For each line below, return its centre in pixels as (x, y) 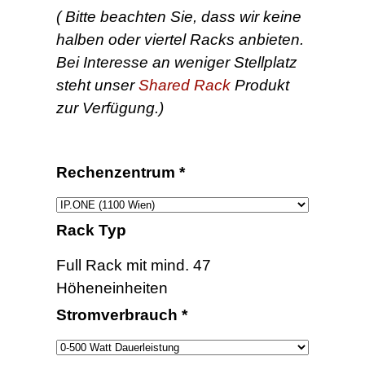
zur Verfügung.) (110, 108)
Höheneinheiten (112, 288)
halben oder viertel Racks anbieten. (180, 39)
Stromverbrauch (119, 314)
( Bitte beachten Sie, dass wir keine (179, 16)
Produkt (260, 85)
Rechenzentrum (118, 172)
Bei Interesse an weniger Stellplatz (177, 62)
